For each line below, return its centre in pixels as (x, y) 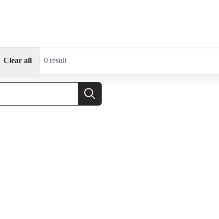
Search (100, 99)
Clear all (18, 60)
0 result (55, 60)
